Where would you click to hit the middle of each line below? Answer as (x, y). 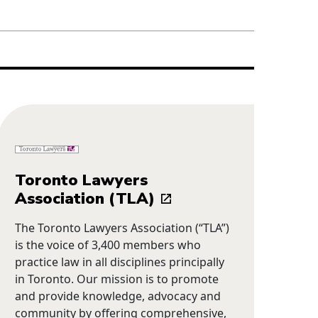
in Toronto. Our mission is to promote (117, 279)
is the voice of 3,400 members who (108, 245)
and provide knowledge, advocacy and (118, 296)
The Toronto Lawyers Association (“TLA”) (122, 227)
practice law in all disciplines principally (120, 262)
